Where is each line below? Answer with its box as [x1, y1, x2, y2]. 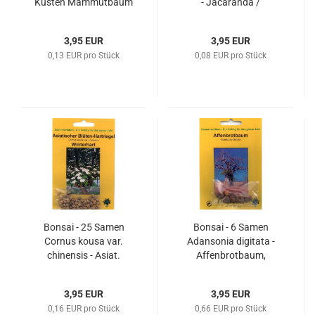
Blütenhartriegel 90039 [34, 264, 134, 275]
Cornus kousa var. [44, 236, 123, 247]
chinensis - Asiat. [47, 250, 120, 261]
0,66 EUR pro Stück [195, 304, 266, 314]
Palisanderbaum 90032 [179, 11, 282, 22]
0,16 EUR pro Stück [48, 304, 120, 314]
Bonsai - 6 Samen [193, 221, 269, 233]
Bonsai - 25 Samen [43, 221, 124, 233]
